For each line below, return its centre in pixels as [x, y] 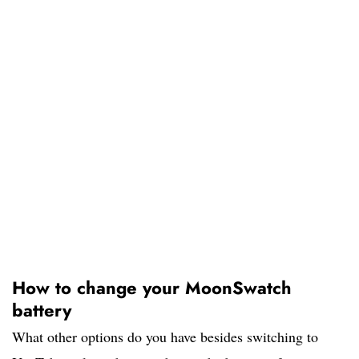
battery [42, 311]
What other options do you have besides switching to [165, 337]
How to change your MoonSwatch [152, 288]
